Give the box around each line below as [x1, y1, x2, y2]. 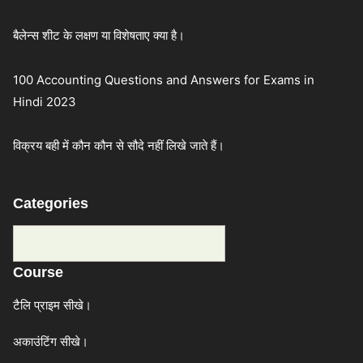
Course [13, 264, 63, 281]
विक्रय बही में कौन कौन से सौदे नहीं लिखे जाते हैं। [13, 138, 224, 154]
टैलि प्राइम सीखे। [13, 297, 95, 314]
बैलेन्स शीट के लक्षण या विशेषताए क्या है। [13, 28, 185, 44]
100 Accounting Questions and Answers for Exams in [13, 71, 314, 88]
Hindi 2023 [13, 93, 76, 109]
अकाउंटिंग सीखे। [13, 334, 92, 350]
